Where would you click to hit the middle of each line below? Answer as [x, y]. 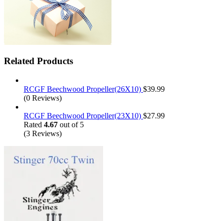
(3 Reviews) [43, 134]
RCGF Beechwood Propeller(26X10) [83, 89]
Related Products [38, 61]
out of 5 [71, 125]
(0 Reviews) [43, 98]
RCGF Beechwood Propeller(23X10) [83, 116]
